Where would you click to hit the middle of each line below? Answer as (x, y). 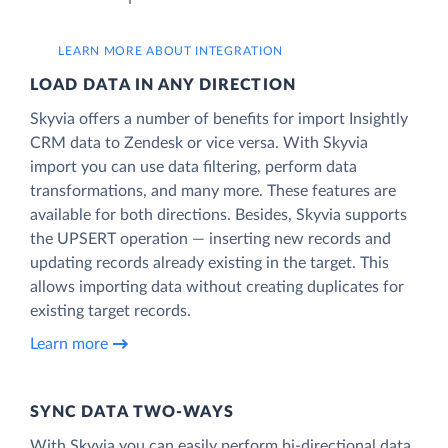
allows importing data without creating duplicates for (217, 286)
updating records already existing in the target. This (209, 262)
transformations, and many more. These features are (213, 190)
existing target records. (110, 310)
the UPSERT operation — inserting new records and (210, 238)
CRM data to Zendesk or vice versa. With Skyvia (199, 142)
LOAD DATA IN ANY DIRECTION (163, 84)
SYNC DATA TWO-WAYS (132, 411)
